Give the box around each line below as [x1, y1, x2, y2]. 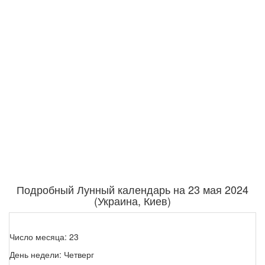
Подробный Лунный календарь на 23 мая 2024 [17, 182, 248, 198]
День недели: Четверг [9, 248, 94, 261]
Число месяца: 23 [9, 231, 79, 243]
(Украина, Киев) [94, 193, 171, 209]
